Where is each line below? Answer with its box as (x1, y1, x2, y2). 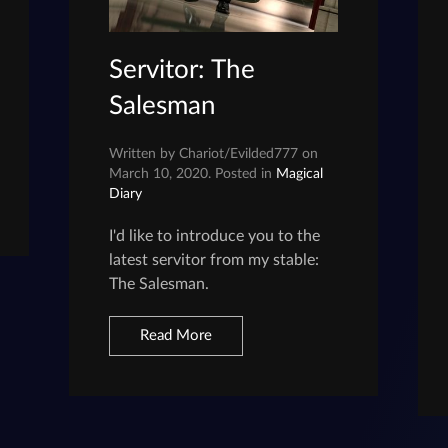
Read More (140, 327, 213, 343)
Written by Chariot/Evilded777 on (109, 145, 319, 161)
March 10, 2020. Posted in (109, 165, 277, 181)
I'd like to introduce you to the (109, 227, 321, 244)
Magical (276, 165, 324, 181)
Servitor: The (109, 56, 256, 83)
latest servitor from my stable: (109, 251, 320, 268)
